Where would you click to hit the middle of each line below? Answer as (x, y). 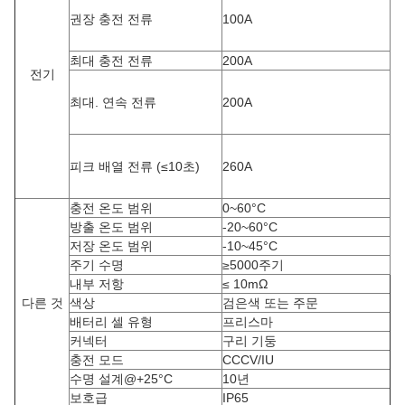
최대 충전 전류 (111, 61)
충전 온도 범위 (111, 208)
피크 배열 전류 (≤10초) (135, 166)
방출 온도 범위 (111, 227)
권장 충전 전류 (111, 19)
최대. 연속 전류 (113, 102)
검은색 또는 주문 (270, 303)
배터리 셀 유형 (111, 322)
